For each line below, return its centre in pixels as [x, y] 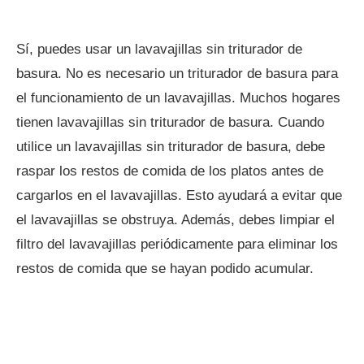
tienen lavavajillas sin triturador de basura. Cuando [170, 122]
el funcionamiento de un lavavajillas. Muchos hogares [178, 98]
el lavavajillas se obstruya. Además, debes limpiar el [175, 220]
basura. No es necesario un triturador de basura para [177, 74]
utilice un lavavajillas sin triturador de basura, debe [171, 147]
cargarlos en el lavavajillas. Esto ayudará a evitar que [179, 195]
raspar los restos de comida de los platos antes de [170, 171]
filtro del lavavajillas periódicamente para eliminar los [177, 244]
